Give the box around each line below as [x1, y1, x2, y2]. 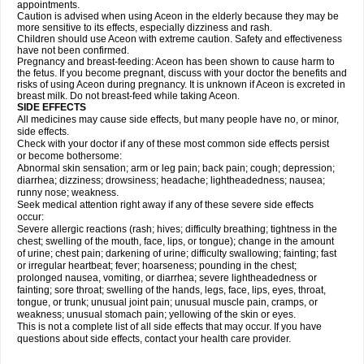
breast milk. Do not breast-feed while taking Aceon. [17, 90, 240, 102]
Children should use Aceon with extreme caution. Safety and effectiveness [17, 33, 342, 45]
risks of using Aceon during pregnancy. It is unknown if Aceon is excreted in [17, 79, 345, 90]
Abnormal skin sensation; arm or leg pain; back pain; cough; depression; [17, 162, 335, 174]
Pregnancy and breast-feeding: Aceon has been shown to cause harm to [17, 56, 335, 67]
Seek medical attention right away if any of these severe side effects [17, 199, 314, 210]
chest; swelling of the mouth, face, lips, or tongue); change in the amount [17, 236, 334, 247]
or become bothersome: [17, 150, 122, 162]
